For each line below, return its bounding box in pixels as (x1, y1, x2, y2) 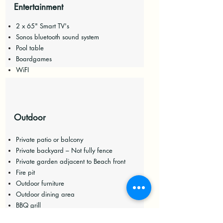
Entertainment (13, 1, 63, 12)
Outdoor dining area (15, 190, 75, 199)
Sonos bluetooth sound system (15, 32, 99, 41)
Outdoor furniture (15, 179, 64, 188)
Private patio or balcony (15, 135, 83, 144)
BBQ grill (15, 201, 41, 210)
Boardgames (15, 54, 52, 63)
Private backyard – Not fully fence (15, 146, 112, 155)
